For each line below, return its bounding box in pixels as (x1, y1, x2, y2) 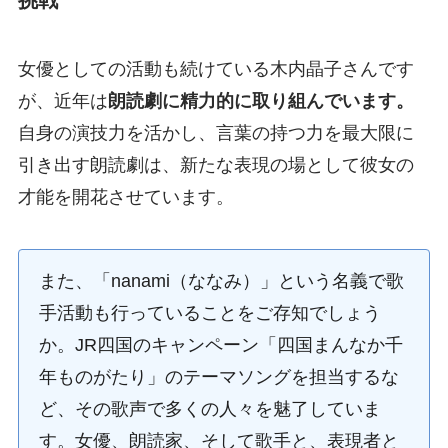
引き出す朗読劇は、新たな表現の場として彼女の (17, 155, 414, 176)
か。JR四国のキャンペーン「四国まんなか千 (38, 335, 403, 356)
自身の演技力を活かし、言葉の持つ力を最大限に (17, 123, 414, 144)
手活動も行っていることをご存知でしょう (38, 303, 381, 324)
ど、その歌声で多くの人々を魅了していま (38, 399, 381, 420)
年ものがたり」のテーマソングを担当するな (38, 367, 399, 388)
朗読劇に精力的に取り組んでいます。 (107, 91, 414, 112)
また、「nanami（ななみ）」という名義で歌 (38, 271, 404, 292)
